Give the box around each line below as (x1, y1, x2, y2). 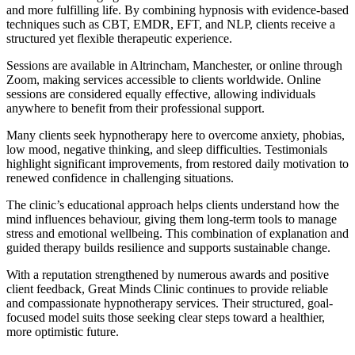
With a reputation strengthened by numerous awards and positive (6, 267, 329, 281)
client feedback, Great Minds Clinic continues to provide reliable (6, 281, 328, 296)
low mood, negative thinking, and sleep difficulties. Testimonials (6, 142, 327, 156)
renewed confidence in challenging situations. (6, 170, 234, 185)
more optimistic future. (6, 324, 122, 338)
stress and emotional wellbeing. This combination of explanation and (6, 226, 349, 240)
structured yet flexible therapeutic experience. (6, 31, 232, 45)
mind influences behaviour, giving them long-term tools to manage (6, 212, 337, 226)
